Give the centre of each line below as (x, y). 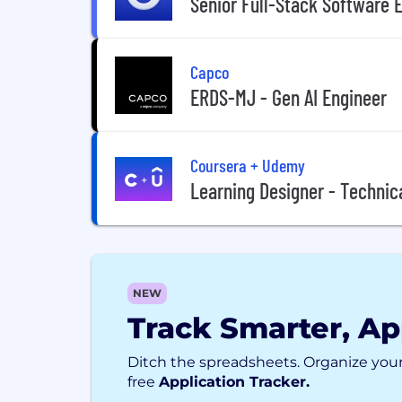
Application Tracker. (234, 382)
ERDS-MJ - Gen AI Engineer (288, 97)
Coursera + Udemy (248, 165)
